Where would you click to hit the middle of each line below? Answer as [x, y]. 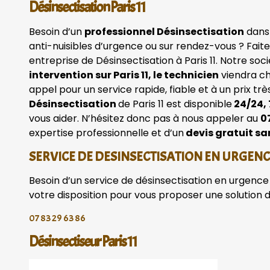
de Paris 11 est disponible [175, 104]
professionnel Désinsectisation [164, 32]
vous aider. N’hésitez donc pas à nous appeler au [145, 119]
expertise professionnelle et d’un [106, 133]
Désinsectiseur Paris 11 [83, 241]
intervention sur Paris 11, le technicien [124, 75]
